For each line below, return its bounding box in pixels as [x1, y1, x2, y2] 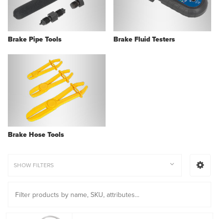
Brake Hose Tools [8, 130, 64, 140]
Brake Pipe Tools [8, 34, 62, 45]
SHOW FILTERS [13, 161, 54, 170]
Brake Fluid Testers [113, 34, 175, 45]
